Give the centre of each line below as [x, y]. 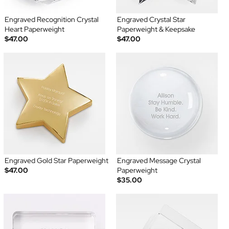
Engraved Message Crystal [159, 161]
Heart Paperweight [34, 29]
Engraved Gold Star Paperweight [56, 161]
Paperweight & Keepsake [156, 29]
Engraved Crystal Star [151, 20]
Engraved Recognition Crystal [51, 20]
